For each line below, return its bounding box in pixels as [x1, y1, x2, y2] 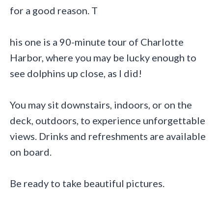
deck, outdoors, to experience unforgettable [10, 114, 205, 127]
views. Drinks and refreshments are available [10, 130, 206, 142]
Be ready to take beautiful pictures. [10, 177, 165, 190]
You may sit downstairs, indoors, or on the [10, 99, 192, 111]
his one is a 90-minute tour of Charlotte [10, 36, 184, 48]
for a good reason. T [10, 4, 98, 17]
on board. [10, 146, 52, 158]
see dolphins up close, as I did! [10, 67, 142, 80]
